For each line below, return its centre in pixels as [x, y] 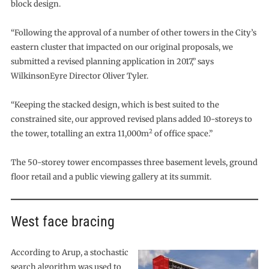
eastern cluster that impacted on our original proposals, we [122, 47]
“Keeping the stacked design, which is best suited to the [115, 105]
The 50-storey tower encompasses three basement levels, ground [134, 162]
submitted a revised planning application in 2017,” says [112, 62]
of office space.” [182, 134]
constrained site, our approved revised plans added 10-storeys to [131, 119]
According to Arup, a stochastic [69, 252]
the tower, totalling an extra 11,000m [80, 134]
